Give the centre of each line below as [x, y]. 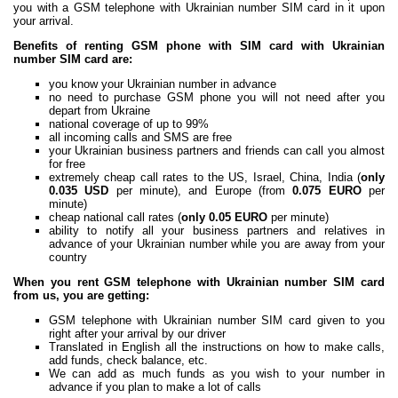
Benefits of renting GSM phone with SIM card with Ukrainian [199, 46]
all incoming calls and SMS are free [140, 138]
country [68, 258]
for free [67, 164]
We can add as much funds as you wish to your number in [217, 374]
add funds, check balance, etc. [128, 361]
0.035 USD [79, 191]
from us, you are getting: [81, 296]
